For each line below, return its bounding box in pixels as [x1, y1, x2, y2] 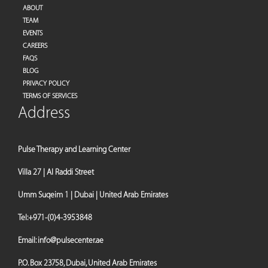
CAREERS [23, 42, 47, 50]
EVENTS [23, 29, 42, 37]
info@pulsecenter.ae [38, 236, 103, 245]
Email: [18, 236, 38, 245]
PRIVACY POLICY [23, 80, 69, 87]
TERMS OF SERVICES [23, 92, 77, 100]
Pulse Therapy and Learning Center [18, 145, 132, 154]
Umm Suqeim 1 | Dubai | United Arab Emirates [18, 190, 168, 199]
